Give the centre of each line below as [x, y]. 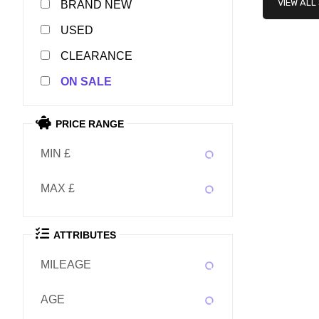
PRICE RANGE [90, 124]
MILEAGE [66, 265]
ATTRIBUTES [85, 235]
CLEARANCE [96, 56]
